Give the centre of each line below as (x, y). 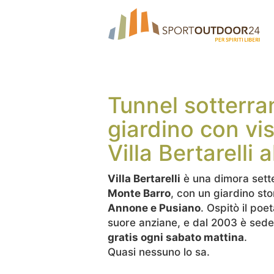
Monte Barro (139, 193)
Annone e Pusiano (154, 208)
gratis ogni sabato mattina (176, 237)
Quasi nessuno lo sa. (159, 252)
